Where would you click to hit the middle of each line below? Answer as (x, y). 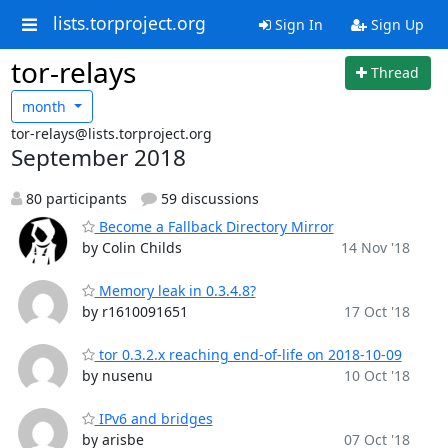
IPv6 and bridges (153, 418)
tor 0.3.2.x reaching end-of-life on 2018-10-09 (248, 354)
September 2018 (98, 157)
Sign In (296, 24)
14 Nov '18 (375, 247)
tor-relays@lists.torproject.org (111, 133)
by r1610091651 (134, 311)
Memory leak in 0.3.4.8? (175, 290)
